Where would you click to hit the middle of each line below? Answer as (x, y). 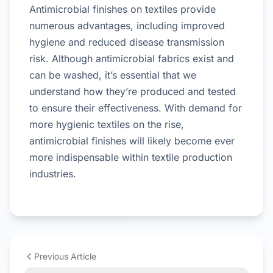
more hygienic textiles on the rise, (107, 124)
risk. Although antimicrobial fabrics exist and (132, 58)
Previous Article (65, 256)
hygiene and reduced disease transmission (127, 42)
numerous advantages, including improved (127, 25)
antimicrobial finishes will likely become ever (132, 140)
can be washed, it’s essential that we (113, 75)
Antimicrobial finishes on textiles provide (122, 9)
